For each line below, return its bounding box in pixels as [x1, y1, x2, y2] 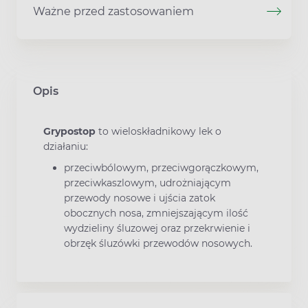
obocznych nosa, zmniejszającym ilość [64, 207, 248, 220]
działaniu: [43, 140, 88, 153]
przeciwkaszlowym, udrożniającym [64, 177, 231, 190]
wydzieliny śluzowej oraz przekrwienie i [64, 222, 250, 235]
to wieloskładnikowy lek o [96, 124, 221, 137]
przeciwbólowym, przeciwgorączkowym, [64, 162, 258, 175]
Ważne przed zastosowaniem [33, 4, 194, 18]
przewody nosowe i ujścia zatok [64, 192, 215, 205]
